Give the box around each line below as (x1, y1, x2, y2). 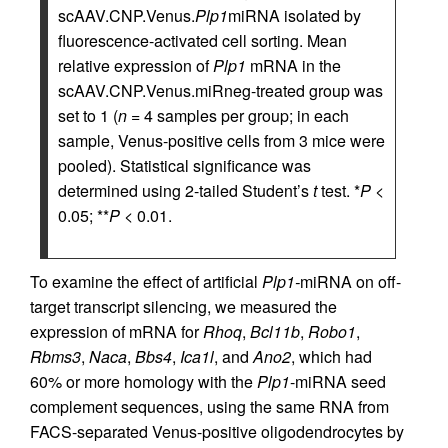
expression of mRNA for (30, 320, 203, 344)
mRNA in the (246, 54, 341, 78)
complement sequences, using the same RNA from (30, 395, 389, 419)
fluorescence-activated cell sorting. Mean (58, 29, 347, 53)
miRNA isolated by (228, 4, 361, 28)
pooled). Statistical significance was (58, 154, 311, 178)
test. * (317, 179, 360, 203)
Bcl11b (250, 320, 300, 344)
